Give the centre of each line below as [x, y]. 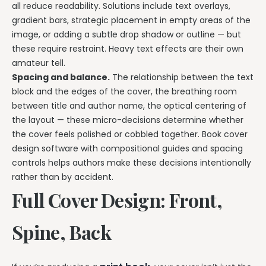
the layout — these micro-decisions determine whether [128, 120]
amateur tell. [39, 63]
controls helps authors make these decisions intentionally [132, 162]
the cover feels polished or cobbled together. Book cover [130, 134]
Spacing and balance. [61, 77]
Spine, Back [61, 232]
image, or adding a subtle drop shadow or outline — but [126, 34]
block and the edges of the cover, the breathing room [124, 91]
